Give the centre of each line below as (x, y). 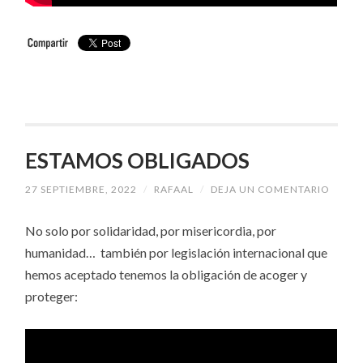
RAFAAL (174, 190)
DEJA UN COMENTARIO (271, 190)
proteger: (52, 297)
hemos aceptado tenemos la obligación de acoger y (167, 275)
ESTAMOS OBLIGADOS (138, 160)
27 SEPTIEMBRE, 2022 (81, 190)
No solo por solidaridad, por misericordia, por (151, 231)
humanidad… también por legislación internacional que (177, 253)
